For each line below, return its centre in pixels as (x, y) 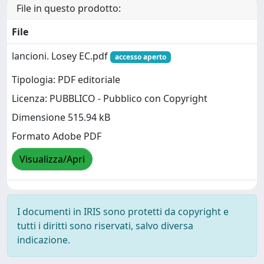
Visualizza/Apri (52, 159)
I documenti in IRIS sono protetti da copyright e (123, 211)
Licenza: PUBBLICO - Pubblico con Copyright (110, 99)
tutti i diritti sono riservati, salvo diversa (105, 225)
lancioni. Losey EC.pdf (61, 56)
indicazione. (44, 240)
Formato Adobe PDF (57, 136)
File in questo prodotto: (69, 8)
